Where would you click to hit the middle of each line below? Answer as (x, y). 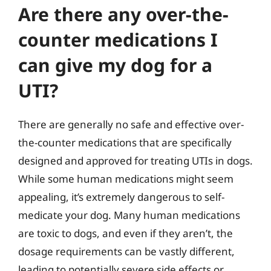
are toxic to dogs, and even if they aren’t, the (126, 233)
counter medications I (118, 39)
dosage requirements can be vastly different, (126, 251)
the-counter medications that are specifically (125, 142)
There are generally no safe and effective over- (131, 124)
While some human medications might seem (126, 178)
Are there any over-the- (123, 14)
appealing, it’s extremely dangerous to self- (121, 197)
